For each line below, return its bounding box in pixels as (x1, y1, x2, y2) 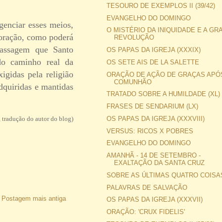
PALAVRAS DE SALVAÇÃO (107, 183, 188, 191)
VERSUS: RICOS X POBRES (107, 127, 194, 135)
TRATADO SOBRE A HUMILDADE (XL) (107, 90, 221, 98)
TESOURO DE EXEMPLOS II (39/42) (107, 1, 216, 9)
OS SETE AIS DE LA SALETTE (107, 58, 200, 66)
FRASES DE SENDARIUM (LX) (107, 103, 199, 111)
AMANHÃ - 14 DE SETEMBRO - (107, 152, 201, 160)
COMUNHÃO (114, 78, 152, 86)
